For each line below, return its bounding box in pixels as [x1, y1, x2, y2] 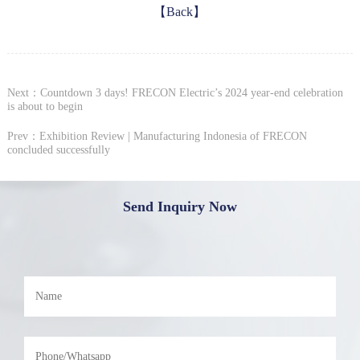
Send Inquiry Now [122, 198, 237, 215]
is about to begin [6, 100, 83, 112]
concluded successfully [6, 143, 110, 156]
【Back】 [153, 4, 207, 18]
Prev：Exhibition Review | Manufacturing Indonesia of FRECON [6, 129, 307, 142]
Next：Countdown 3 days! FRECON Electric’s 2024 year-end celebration [6, 86, 343, 99]
